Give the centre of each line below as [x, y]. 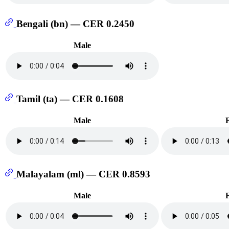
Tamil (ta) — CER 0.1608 [70, 99]
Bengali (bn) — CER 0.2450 [75, 24]
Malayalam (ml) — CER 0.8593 [83, 174]
